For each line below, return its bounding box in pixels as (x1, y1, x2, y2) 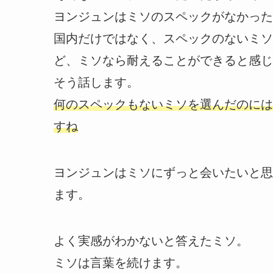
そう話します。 (54, 76, 139, 90)
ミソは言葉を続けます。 (54, 256, 188, 270)
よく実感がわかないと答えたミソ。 (54, 234, 249, 248)
